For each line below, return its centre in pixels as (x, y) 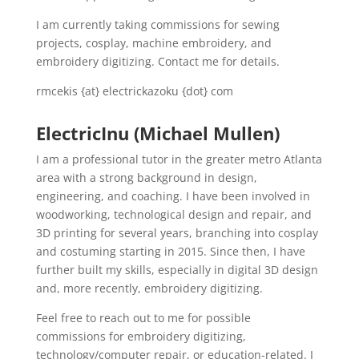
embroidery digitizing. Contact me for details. (157, 61)
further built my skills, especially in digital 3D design (177, 270)
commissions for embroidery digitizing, (141, 336)
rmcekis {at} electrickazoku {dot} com (136, 91)
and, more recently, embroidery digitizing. (149, 288)
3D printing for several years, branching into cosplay (177, 233)
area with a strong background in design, (146, 177)
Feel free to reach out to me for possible (143, 318)
